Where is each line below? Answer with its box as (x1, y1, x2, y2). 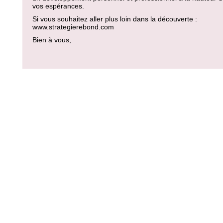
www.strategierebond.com (32, 23, 114, 31)
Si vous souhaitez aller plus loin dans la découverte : (32, 15, 197, 23)
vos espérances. (32, 2, 84, 10)
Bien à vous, (32, 36, 71, 44)
